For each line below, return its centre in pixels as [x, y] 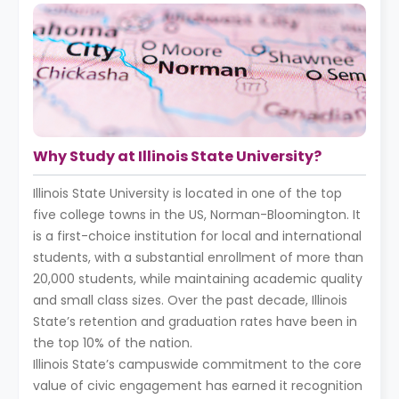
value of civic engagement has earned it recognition [198, 386]
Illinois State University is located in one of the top [187, 193]
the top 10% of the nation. [113, 343]
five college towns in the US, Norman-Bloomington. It [197, 215]
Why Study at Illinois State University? [177, 156]
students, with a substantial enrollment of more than [198, 257]
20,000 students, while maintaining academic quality [198, 279]
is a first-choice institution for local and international [197, 236]
